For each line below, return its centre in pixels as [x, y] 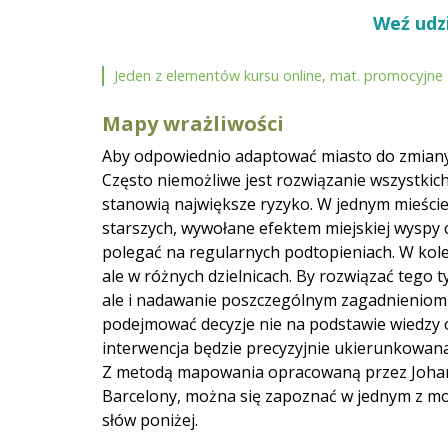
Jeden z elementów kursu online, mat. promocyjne [278, 76]
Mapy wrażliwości [193, 124]
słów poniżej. [150, 420]
